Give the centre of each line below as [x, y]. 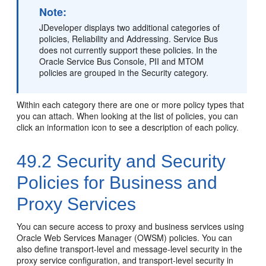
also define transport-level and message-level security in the [130, 249]
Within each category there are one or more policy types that [131, 104]
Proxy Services [77, 204]
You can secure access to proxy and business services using [131, 226]
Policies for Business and [117, 183]
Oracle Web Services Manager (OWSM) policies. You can [125, 237]
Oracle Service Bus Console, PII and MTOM [122, 61]
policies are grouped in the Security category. [124, 72]
